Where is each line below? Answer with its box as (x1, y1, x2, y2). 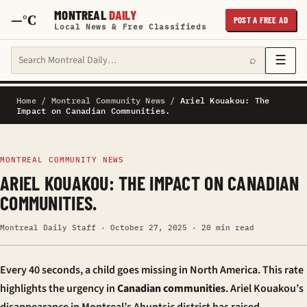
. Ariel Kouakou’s (225, 281, 304, 296)
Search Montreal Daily (11, 47, 112, 62)
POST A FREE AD (233, 14, 288, 25)
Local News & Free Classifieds (54, 22, 207, 32)
